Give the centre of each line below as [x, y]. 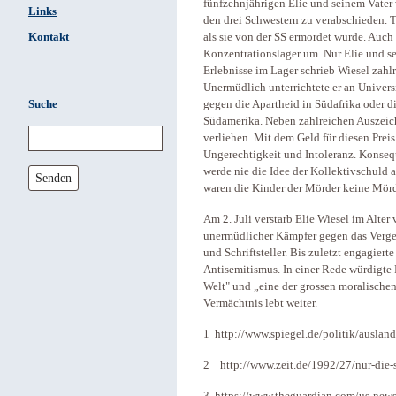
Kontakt [49, 37]
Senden [54, 177]
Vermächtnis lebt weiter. [260, 304]
